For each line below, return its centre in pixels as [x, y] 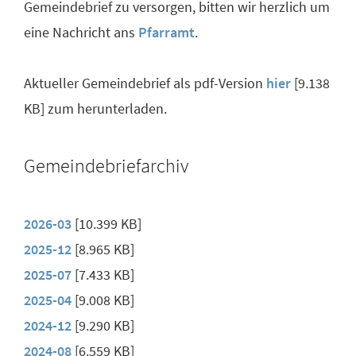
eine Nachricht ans [81, 33]
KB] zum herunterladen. [95, 109]
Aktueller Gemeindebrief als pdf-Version [145, 83]
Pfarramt [166, 33]
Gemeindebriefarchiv [106, 166]
